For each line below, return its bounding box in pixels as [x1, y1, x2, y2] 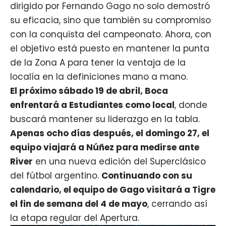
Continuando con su [101, 169, 192, 182]
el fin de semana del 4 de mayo [10, 197, 147, 210]
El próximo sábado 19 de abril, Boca [10, 84, 168, 97]
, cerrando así [147, 197, 207, 210]
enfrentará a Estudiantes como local [10, 98, 175, 111]
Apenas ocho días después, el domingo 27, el [10, 127, 209, 139]
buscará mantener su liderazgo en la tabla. [10, 112, 200, 125]
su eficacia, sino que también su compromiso [10, 14, 211, 26]
